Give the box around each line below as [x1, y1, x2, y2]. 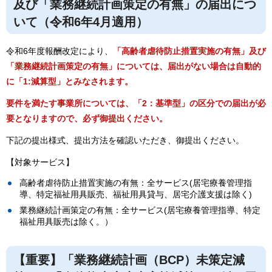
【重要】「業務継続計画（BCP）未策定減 [13, 253, 245, 267]
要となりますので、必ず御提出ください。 [6, 114, 168, 123]
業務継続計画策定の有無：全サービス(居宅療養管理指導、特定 [19, 205, 260, 215]
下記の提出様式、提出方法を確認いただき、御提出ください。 [6, 135, 244, 146]
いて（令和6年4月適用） [13, 15, 148, 29]
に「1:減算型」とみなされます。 [6, 76, 133, 86]
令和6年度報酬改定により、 [6, 46, 113, 56]
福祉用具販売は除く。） [19, 216, 113, 226]
